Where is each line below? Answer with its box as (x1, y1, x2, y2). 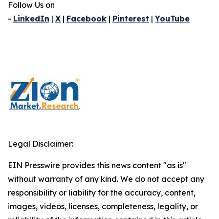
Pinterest (112, 14, 149, 24)
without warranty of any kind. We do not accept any (8, 174, 204, 184)
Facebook (66, 14, 107, 24)
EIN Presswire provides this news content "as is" (8, 160, 186, 171)
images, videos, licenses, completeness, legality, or (8, 201, 198, 212)
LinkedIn (13, 14, 49, 24)
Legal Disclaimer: (8, 139, 73, 149)
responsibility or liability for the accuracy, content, (8, 188, 196, 198)
